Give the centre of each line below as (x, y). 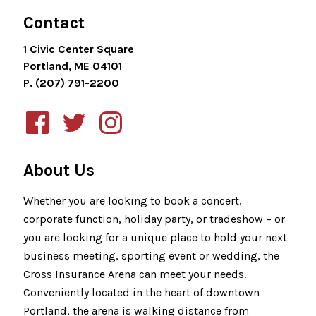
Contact (54, 23)
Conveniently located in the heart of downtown (141, 292)
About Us (59, 170)
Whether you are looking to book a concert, (133, 201)
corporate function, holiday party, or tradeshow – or (154, 219)
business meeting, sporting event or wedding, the (151, 256)
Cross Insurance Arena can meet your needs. (135, 274)
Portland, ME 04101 (73, 66)
